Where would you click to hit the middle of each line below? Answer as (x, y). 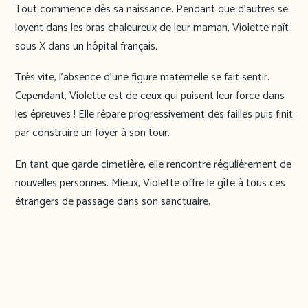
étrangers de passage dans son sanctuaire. (113, 201)
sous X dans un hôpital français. (86, 46)
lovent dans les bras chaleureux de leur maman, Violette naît (152, 27)
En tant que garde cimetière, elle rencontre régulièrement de (153, 164)
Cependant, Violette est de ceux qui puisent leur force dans (150, 96)
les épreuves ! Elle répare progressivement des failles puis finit (154, 115)
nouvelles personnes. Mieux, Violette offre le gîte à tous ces (150, 183)
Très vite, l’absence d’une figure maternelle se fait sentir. (142, 78)
